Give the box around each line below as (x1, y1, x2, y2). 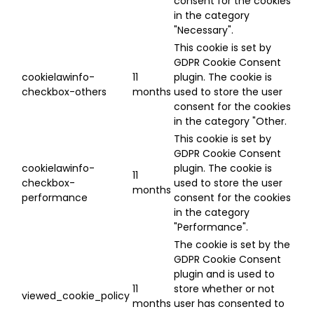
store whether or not (174, 282, 275, 296)
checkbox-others (22, 85, 107, 100)
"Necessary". (174, 23, 233, 38)
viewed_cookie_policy (22, 289, 130, 303)
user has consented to (174, 296, 285, 311)
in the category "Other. (174, 114, 287, 129)
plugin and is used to (174, 267, 275, 282)
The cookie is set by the (174, 238, 290, 252)
